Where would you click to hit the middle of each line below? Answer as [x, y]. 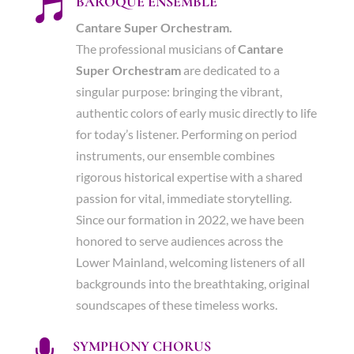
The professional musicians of [156, 49]
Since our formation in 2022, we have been [190, 219]
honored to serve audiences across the [179, 241]
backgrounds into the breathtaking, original [192, 283]
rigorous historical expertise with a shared [189, 177]
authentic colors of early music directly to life [196, 113]
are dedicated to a [230, 70]
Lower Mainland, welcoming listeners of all [190, 262]
